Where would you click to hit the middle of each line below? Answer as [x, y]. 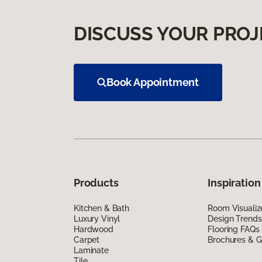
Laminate [91, 251]
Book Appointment [153, 82]
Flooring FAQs [234, 230]
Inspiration [234, 183]
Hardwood [94, 230]
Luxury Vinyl [97, 219]
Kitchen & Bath [102, 208]
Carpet [87, 240]
